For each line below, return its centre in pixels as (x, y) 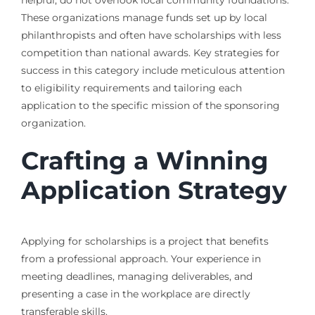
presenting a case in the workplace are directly (135, 294)
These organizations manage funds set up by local (144, 18)
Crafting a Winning (144, 161)
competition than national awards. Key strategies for (150, 53)
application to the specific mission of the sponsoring (150, 106)
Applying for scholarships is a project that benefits (144, 242)
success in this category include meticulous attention (153, 71)
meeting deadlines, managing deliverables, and (136, 277)
